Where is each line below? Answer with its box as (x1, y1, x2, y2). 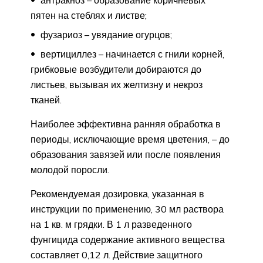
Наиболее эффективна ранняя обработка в (31, 118, 221, 130)
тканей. (31, 94, 62, 106)
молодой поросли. (31, 164, 109, 176)
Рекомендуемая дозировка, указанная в (31, 188, 204, 200)
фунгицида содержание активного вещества (31, 234, 225, 246)
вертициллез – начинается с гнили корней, (38, 48, 224, 60)
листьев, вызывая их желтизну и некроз (31, 79, 203, 91)
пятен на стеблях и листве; (31, 9, 147, 22)
